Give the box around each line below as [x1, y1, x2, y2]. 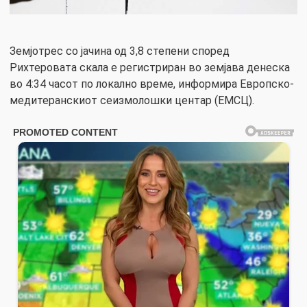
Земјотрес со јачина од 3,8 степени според [10, 44, 230, 58]
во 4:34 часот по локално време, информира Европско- [10, 77, 294, 90]
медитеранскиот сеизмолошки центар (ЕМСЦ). [10, 93, 254, 107]
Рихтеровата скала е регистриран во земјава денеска [10, 60, 290, 74]
